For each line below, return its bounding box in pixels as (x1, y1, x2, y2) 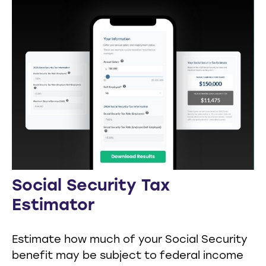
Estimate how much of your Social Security (12, 235, 248, 246)
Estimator (12, 198, 94, 215)
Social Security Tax (12, 178, 170, 195)
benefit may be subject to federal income (12, 251, 243, 262)
